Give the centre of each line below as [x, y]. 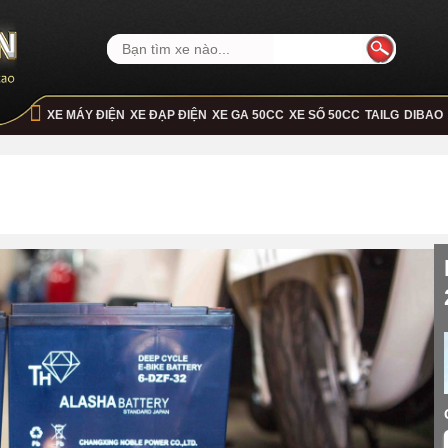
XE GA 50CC [248, 115]
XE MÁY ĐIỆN [86, 115]
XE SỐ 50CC [325, 115]
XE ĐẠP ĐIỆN [169, 115]
